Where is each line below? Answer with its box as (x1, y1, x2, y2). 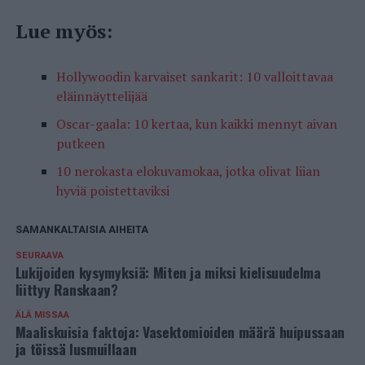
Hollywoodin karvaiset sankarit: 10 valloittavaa (55, 68, 333, 86)
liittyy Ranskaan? (15, 279, 118, 301)
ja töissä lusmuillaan (15, 338, 137, 360)
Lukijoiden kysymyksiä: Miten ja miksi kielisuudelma (15, 262, 321, 284)
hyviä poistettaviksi (55, 182, 169, 200)
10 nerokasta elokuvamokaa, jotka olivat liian (55, 162, 320, 181)
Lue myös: (15, 18, 112, 45)
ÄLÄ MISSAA (15, 310, 69, 321)
